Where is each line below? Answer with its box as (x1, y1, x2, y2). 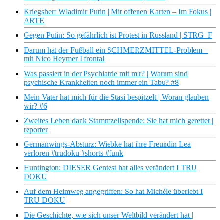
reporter (24, 125, 48, 134)
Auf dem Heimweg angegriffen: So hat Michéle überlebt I (24, 187, 203, 196)
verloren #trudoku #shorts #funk (24, 149, 123, 158)
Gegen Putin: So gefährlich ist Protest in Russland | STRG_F (24, 31, 212, 40)
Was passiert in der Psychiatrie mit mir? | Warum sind (24, 69, 188, 78)
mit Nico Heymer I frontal (24, 55, 104, 63)
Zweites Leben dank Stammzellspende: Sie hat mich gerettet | (24, 116, 213, 125)
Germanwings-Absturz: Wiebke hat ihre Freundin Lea (24, 140, 191, 149)
